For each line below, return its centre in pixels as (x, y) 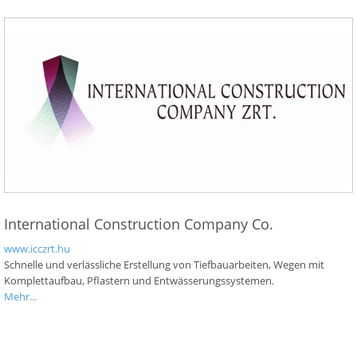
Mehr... (20, 296)
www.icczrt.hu (37, 249)
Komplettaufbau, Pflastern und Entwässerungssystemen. (139, 280)
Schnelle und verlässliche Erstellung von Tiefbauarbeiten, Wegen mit (164, 265)
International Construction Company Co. (139, 224)
